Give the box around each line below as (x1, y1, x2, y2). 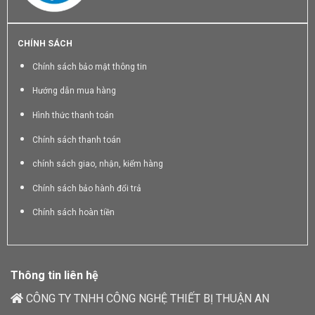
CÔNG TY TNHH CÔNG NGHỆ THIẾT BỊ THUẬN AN (23, 292, 269, 306)
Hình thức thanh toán (32, 110, 114, 120)
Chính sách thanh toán (32, 134, 121, 145)
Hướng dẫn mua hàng (32, 86, 116, 96)
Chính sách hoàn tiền (32, 207, 115, 218)
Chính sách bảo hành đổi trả (32, 183, 141, 193)
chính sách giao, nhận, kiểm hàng (32, 159, 163, 169)
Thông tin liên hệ (11, 269, 98, 283)
